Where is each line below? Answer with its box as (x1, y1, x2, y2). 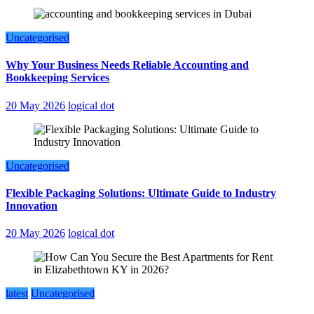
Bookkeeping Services (6, 71, 109, 84)
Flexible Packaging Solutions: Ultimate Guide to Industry (6, 186, 276, 199)
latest (6, 287, 28, 300)
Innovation (6, 199, 57, 212)
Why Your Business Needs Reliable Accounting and (6, 59, 249, 71)
